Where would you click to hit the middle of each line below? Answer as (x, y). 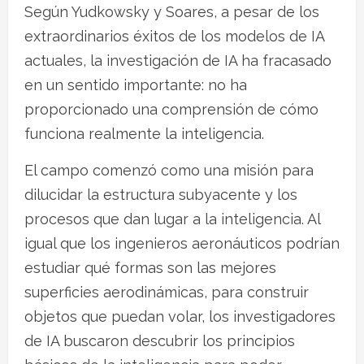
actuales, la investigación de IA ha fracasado (178, 60)
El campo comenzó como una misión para (169, 170)
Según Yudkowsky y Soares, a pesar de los (172, 11)
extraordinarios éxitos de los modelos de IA (174, 36)
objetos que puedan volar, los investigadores (180, 316)
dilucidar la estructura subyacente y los (161, 194)
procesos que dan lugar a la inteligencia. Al (172, 219)
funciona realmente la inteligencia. (144, 133)
